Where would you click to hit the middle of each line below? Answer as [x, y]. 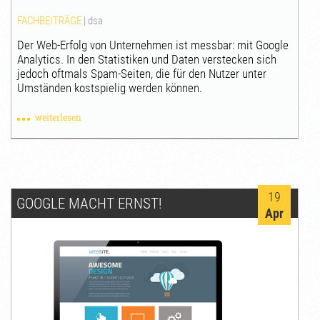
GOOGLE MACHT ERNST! [89, 203]
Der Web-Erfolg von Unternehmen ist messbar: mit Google [153, 45]
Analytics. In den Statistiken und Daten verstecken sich [147, 60]
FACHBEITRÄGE [50, 21]
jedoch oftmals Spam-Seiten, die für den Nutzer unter [142, 74]
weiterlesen [59, 117]
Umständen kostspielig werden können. [110, 88]
